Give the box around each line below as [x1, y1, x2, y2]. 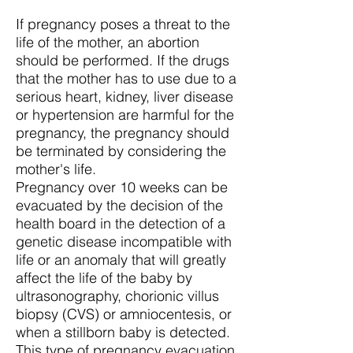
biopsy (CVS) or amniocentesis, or [16, 305, 232, 323]
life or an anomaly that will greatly [16, 251, 226, 269]
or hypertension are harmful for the [16, 106, 234, 124]
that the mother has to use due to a [16, 69, 236, 87]
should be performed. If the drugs [16, 51, 229, 69]
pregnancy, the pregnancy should [16, 124, 229, 142]
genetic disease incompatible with [16, 232, 232, 251]
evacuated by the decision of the [16, 196, 223, 214]
